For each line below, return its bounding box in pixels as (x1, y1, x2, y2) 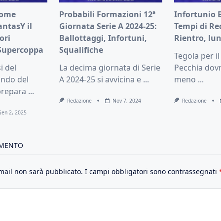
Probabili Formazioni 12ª (59, 9, 155, 20)
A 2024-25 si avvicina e (59, 74, 141, 85)
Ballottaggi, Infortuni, (59, 33, 147, 44)
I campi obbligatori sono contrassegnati (84, 167, 219, 177)
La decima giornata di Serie (59, 62, 160, 74)
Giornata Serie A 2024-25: (59, 21, 157, 32)
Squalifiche (59, 44, 103, 56)
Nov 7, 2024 (112, 97, 142, 105)
